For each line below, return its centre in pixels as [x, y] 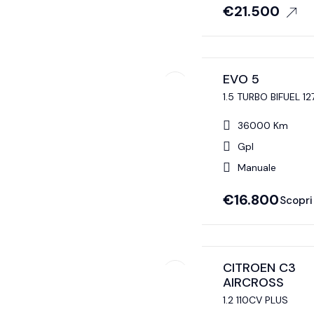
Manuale [257, 168]
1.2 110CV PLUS [255, 300]
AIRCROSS [253, 283]
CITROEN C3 [259, 268]
